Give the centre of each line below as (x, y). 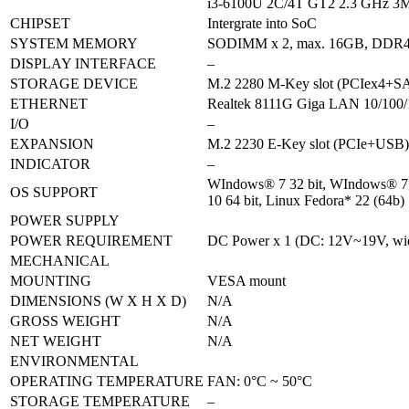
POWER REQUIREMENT (91, 240)
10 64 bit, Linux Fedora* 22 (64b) (306, 200)
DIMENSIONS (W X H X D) (98, 300)
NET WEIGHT (56, 341)
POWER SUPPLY (65, 220)
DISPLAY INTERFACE (83, 63)
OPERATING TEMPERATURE (107, 381)
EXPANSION (52, 143)
